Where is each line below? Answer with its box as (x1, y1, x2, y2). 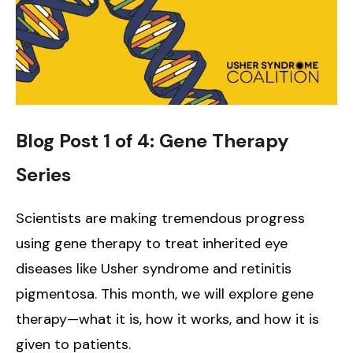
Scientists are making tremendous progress (16, 209, 305, 228)
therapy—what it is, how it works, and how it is (16, 310, 319, 329)
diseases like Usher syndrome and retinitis (16, 259, 292, 278)
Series (16, 162, 71, 187)
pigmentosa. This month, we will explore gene (16, 284, 314, 303)
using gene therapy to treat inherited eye (16, 234, 288, 253)
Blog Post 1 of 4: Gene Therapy (16, 128, 288, 153)
